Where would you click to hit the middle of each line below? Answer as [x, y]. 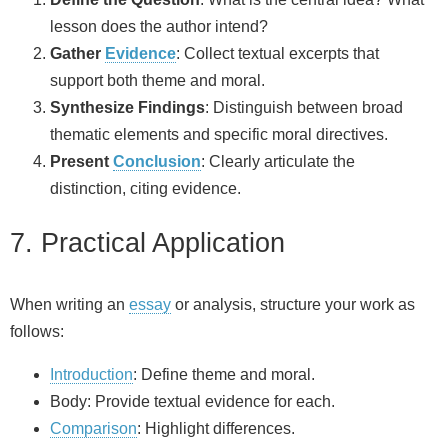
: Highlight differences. [216, 429]
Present [81, 161]
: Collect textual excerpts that [277, 53]
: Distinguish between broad [304, 107]
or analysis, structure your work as [293, 305]
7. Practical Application [147, 243]
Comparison [93, 429]
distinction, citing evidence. [145, 188]
